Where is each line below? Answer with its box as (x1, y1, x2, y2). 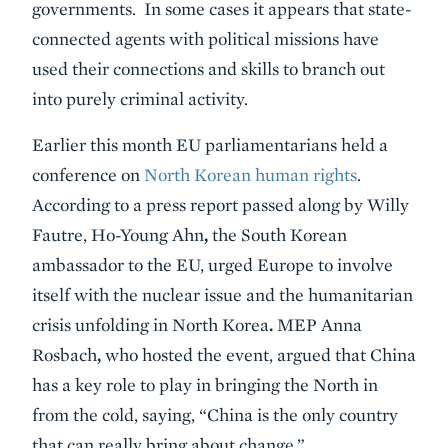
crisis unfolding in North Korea (32, 314, 269, 335)
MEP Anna (277, 314, 362, 335)
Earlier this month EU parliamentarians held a (32, 134, 388, 155)
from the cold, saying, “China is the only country (32, 404, 398, 425)
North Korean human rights (144, 164, 357, 185)
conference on (32, 164, 144, 185)
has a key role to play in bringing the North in (32, 374, 378, 395)
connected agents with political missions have (32, 28, 379, 49)
